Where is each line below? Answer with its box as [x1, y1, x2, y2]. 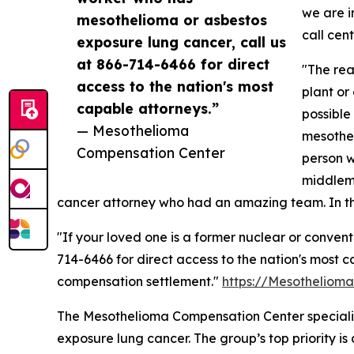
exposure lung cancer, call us [77, 33, 286, 51]
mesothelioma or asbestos [77, 11, 267, 29]
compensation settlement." [57, 273, 222, 290]
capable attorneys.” [77, 100, 219, 118]
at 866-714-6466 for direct [77, 55, 269, 73]
